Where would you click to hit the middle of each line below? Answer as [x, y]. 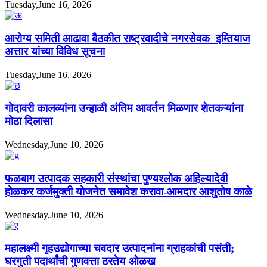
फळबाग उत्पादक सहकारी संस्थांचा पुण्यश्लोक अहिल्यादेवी [116, 178]
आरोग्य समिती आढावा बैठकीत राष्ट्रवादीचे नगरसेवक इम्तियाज [127, 39]
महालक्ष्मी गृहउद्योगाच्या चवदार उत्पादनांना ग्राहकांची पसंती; [119, 249]
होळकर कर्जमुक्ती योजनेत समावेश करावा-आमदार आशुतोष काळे [128, 191]
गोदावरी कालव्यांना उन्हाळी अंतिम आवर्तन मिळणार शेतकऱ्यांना [124, 108]
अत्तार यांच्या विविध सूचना [55, 52]
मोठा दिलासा [29, 122]
